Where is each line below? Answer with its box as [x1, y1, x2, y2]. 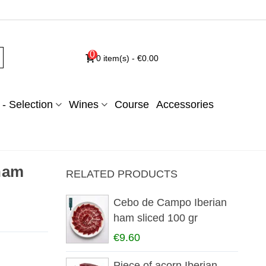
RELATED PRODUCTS [65, 168, 178, 180]
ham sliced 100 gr [113, 212, 198, 224]
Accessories [156, 99, 214, 111]
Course [114, 99, 149, 111]
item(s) [103, 53, 129, 63]
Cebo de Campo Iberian [113, 197, 227, 209]
